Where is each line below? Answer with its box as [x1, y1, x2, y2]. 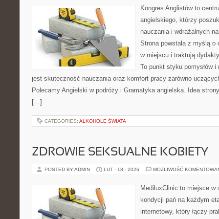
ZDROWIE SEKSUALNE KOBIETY [32, 147, 208, 158]
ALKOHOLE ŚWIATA [79, 118, 126, 124]
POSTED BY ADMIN [44, 167, 91, 172]
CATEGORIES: [44, 118, 79, 124]
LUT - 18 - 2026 [104, 167, 139, 172]
